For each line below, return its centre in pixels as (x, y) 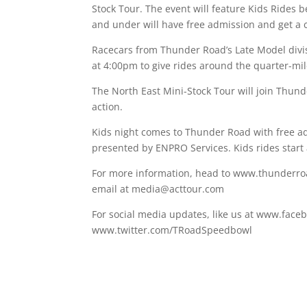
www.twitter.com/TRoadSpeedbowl (172, 230)
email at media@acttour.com (158, 189)
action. (108, 107)
